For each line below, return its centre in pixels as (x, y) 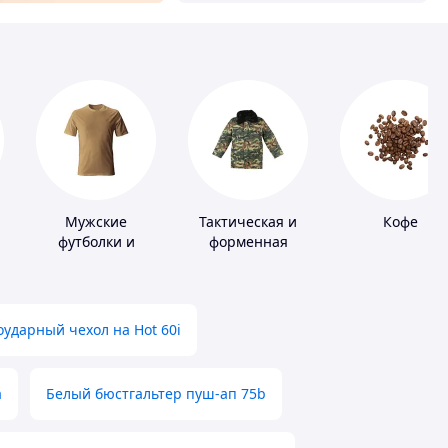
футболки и (96, 242)
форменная (248, 242)
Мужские (96, 222)
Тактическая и (248, 222)
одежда (248, 262)
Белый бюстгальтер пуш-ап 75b (156, 394)
